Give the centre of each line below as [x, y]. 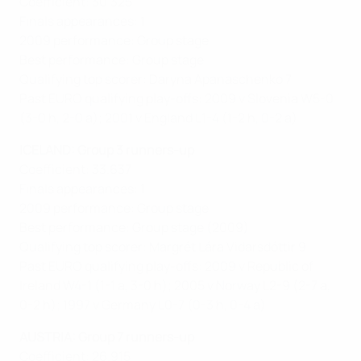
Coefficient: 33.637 [75, 169]
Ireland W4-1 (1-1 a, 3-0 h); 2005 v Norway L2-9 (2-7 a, [175, 285]
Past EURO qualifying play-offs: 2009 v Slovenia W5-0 [176, 98]
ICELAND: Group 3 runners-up [107, 149]
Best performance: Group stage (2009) [134, 227]
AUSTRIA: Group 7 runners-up [107, 336]
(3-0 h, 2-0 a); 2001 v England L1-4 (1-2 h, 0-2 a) [158, 117]
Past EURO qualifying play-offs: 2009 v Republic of [166, 266]
